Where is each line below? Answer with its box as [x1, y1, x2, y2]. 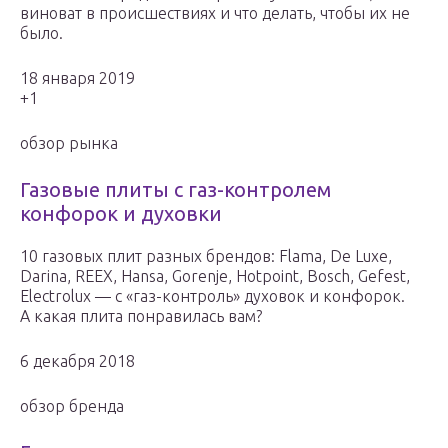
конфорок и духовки [20, 202, 222, 226]
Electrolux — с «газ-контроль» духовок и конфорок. [20, 287, 405, 306]
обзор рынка [20, 134, 118, 153]
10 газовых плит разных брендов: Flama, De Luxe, [20, 247, 392, 266]
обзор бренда [20, 397, 124, 416]
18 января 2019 [20, 69, 135, 88]
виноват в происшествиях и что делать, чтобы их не [20, 4, 410, 23]
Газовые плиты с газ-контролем [20, 178, 331, 202]
